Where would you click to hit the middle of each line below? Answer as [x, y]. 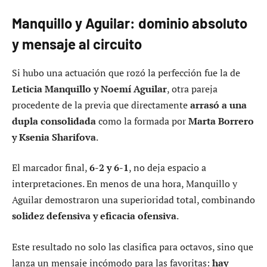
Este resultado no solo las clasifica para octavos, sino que [133, 246]
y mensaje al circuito [77, 44]
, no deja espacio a [167, 168]
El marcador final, [51, 168]
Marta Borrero [221, 121]
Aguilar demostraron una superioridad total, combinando [133, 200]
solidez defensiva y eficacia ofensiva [94, 216]
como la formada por [142, 121]
